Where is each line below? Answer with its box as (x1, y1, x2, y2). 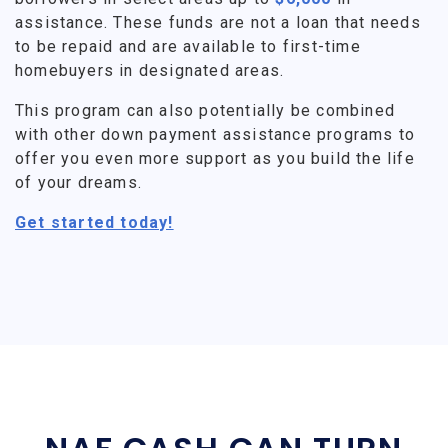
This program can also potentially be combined (15, 100, 396, 120)
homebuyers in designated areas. (15, 60, 285, 80)
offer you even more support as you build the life (15, 148, 415, 168)
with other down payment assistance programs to (15, 124, 416, 144)
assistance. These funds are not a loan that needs (15, 12, 421, 32)
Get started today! (15, 212, 174, 232)
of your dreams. (15, 172, 142, 192)
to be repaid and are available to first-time (15, 36, 361, 56)
